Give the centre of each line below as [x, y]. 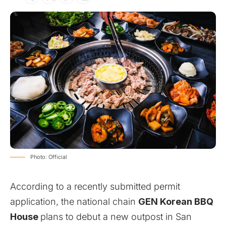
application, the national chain [74, 202]
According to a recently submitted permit [95, 187]
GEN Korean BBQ [176, 202]
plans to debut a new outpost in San [116, 217]
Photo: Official [49, 157]
